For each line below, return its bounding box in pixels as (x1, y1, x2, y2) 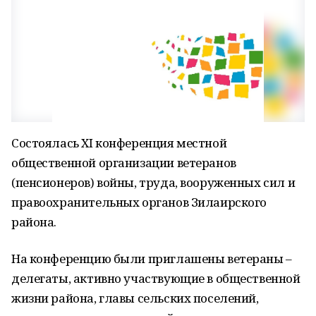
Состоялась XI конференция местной (11, 135, 227, 151)
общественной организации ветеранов (11, 154, 236, 171)
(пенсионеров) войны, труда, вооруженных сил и (11, 174, 296, 190)
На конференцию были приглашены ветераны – (11, 250, 292, 267)
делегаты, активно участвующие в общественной (11, 270, 300, 286)
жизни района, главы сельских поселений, (11, 290, 259, 306)
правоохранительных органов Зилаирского (11, 194, 267, 210)
